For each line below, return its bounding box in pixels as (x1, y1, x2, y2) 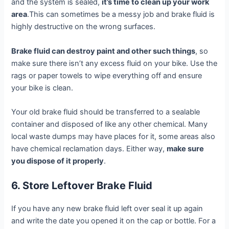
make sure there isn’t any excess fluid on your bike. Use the (11, 58, 218, 68)
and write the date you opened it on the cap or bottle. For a (11, 216, 216, 226)
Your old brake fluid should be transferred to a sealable (11, 107, 200, 117)
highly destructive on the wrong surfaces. (11, 22, 156, 32)
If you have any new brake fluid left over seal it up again (11, 204, 203, 214)
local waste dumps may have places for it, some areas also (11, 131, 216, 141)
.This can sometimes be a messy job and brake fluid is (27, 10, 215, 19)
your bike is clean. (11, 83, 74, 93)
